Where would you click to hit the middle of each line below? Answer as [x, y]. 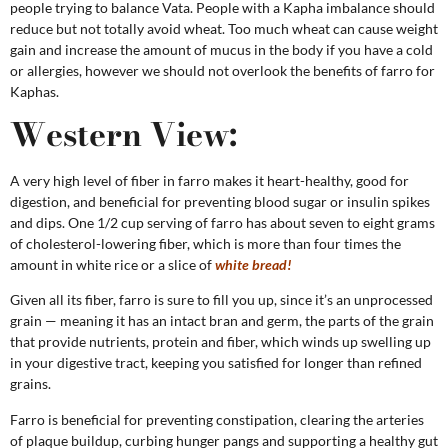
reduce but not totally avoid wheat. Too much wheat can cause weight [224, 28]
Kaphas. [34, 91]
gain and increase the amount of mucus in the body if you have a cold [221, 49]
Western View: [123, 134]
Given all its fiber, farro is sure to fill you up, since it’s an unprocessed [221, 300]
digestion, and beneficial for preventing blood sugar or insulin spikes [220, 201]
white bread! [253, 264]
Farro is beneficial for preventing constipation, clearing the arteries [217, 419]
